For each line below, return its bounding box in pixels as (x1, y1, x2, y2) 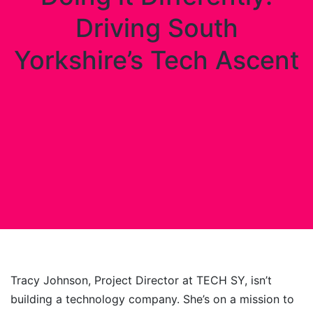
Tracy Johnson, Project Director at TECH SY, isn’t (10, 273, 272, 287)
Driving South (75, 12, 238, 43)
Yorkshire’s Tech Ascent (14, 44, 299, 75)
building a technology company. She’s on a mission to (10, 292, 294, 306)
